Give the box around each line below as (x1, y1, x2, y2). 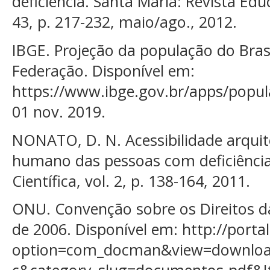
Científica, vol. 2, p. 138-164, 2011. (12, 170, 250, 191)
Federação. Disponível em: (12, 60, 195, 81)
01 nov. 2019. (12, 101, 105, 122)
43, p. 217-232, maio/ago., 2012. (12, 11, 237, 33)
